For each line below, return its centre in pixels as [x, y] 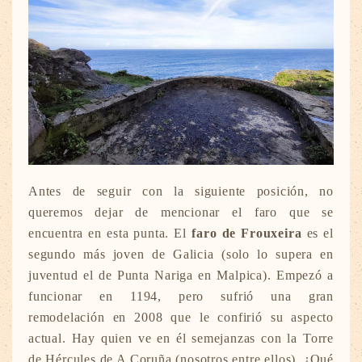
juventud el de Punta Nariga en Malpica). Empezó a [181, 276]
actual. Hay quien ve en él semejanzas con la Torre [181, 339]
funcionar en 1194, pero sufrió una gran [181, 297]
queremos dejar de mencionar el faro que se [181, 213]
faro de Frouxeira [247, 234]
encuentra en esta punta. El [110, 234]
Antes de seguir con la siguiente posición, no [181, 192]
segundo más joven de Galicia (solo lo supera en [181, 255]
